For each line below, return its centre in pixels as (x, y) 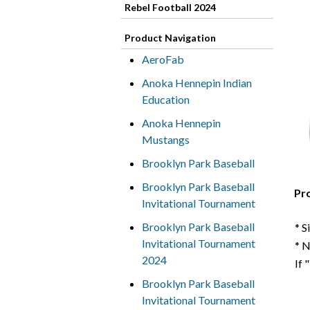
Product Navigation (170, 38)
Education (165, 99)
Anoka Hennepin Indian (197, 83)
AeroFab (163, 59)
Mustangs (165, 139)
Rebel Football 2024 (170, 7)
